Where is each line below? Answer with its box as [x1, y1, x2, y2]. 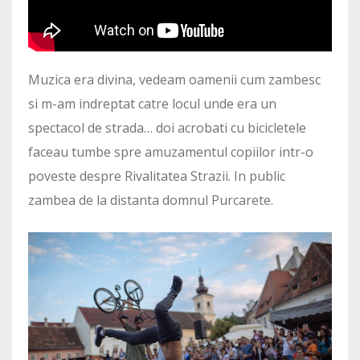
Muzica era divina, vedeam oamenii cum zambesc [28, 70, 321, 88]
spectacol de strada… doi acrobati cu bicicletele [28, 118, 306, 137]
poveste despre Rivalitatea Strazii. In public [28, 166, 285, 185]
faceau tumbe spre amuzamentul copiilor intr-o [28, 142, 313, 161]
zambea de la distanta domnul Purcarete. [28, 190, 273, 209]
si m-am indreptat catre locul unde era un [28, 94, 276, 112]
